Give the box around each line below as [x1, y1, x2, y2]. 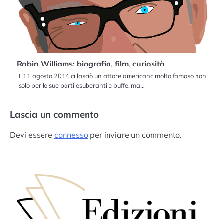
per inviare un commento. [88, 130, 182, 140]
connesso [54, 130, 88, 140]
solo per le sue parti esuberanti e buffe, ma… [19, 81, 145, 89]
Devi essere [10, 130, 54, 140]
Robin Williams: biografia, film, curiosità [17, 59, 165, 69]
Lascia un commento [10, 109, 99, 121]
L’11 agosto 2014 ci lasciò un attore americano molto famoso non [19, 72, 206, 80]
